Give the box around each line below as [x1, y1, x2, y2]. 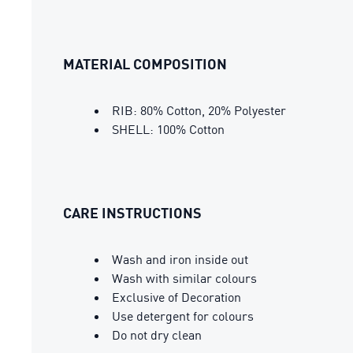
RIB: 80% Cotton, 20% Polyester [112, 102, 286, 118]
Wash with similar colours [112, 270, 257, 286]
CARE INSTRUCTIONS [63, 204, 202, 221]
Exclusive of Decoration [112, 289, 241, 305]
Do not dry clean [112, 327, 202, 343]
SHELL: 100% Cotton [112, 121, 225, 137]
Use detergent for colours [112, 308, 254, 324]
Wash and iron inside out [112, 251, 248, 267]
